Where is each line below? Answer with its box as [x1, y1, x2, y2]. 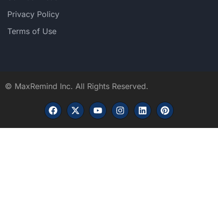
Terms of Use [7, 26, 56, 36]
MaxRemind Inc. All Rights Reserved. [15, 81, 148, 91]
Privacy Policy [7, 9, 59, 19]
